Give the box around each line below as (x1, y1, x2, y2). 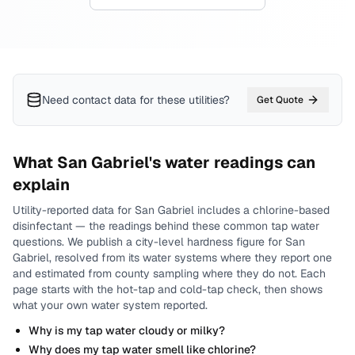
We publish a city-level (67, 235, 187, 249)
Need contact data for (42, 93, 154, 107)
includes (194, 203, 240, 217)
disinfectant (13, 219, 72, 233)
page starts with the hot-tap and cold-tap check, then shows (13, 282, 323, 296)
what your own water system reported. (13, 298, 208, 312)
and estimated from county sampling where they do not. (13, 266, 297, 281)
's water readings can (149, 152, 315, 173)
